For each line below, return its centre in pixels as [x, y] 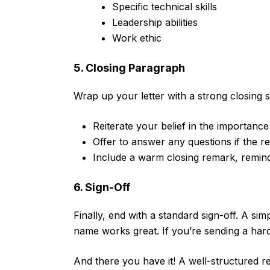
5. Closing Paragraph [129, 68]
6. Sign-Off [102, 187]
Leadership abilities [155, 23]
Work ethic [137, 38]
